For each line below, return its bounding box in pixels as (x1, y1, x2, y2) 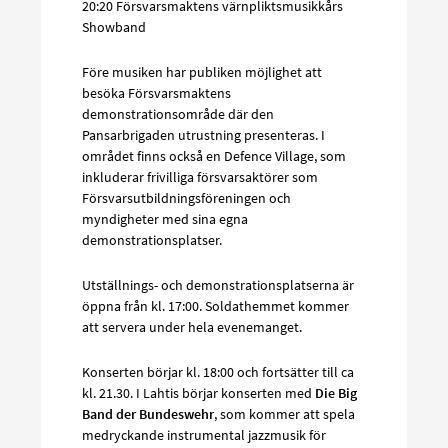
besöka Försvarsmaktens (82, 84, 231, 103)
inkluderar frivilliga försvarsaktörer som (82, 168, 318, 187)
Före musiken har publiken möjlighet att (82, 63, 322, 82)
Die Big (315, 384, 357, 403)
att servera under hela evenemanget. (82, 318, 302, 337)
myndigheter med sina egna (82, 210, 248, 229)
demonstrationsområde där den (82, 105, 274, 124)
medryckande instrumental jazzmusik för (82, 426, 326, 445)
